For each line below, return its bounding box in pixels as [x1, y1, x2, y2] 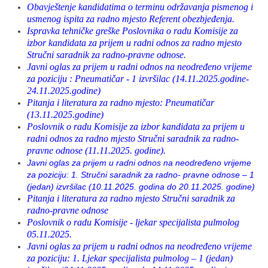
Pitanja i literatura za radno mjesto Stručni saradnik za [27, 193, 235, 203]
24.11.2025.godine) [27, 86, 100, 96]
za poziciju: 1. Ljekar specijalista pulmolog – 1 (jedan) [27, 253, 233, 263]
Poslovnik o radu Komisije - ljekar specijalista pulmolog [27, 217, 239, 227]
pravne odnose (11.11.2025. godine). [27, 145, 166, 156]
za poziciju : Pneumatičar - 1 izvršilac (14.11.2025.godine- [27, 74, 249, 84]
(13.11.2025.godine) [27, 109, 103, 120]
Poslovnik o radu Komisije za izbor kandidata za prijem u [27, 121, 245, 132]
